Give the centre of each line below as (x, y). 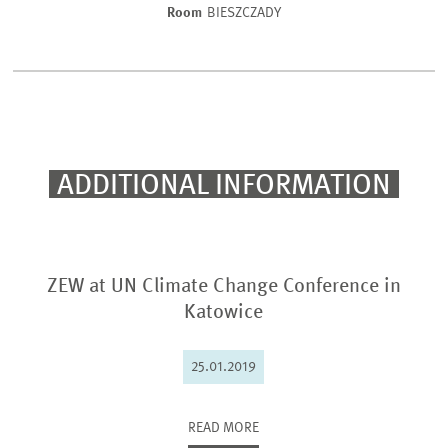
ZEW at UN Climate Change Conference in (223, 287)
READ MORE (224, 428)
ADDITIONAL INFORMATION (223, 186)
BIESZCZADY (243, 12)
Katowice (224, 313)
